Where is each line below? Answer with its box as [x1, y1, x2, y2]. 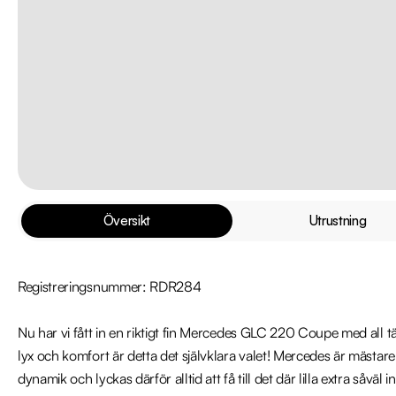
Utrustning [308, 212, 367, 229]
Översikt [103, 212, 151, 229]
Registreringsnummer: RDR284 [18, 278, 202, 295]
